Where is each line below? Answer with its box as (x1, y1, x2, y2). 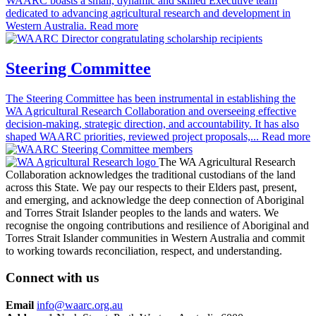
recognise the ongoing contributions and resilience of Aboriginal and (6, 219, 309, 231)
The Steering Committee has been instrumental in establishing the (6, 92, 296, 104)
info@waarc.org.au (37, 299, 123, 312)
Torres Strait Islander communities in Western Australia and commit (6, 231, 305, 244)
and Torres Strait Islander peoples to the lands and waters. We (6, 206, 279, 219)
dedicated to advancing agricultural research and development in (6, 6, 291, 19)
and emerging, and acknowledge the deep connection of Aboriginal (6, 193, 304, 206)
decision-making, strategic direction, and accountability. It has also (6, 117, 299, 130)
